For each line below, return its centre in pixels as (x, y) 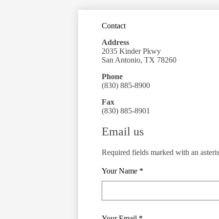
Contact (114, 26)
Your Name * (122, 171)
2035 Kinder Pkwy (131, 51)
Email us (123, 131)
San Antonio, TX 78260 (139, 60)
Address (115, 42)
